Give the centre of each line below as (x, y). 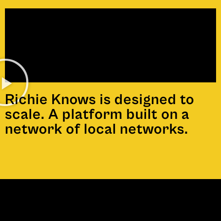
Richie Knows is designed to (100, 99)
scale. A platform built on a (97, 114)
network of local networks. (97, 129)
